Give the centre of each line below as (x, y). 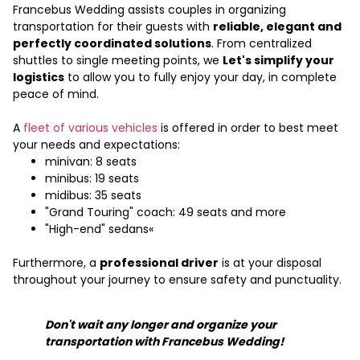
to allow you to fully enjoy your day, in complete (200, 78)
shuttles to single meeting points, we (118, 61)
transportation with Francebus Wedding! (166, 342)
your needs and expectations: (98, 145)
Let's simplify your (278, 61)
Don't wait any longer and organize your (161, 325)
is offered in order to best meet (248, 128)
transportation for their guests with (113, 27)
